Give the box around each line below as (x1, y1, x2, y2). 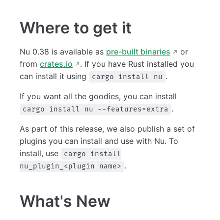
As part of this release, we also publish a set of (20, 123, 195, 134)
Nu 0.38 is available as (20, 46, 106, 56)
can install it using (20, 71, 89, 81)
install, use (20, 148, 61, 158)
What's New (20, 191, 110, 211)
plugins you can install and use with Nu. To (20, 136, 178, 146)
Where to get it (20, 18, 132, 37)
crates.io (40, 58, 73, 69)
